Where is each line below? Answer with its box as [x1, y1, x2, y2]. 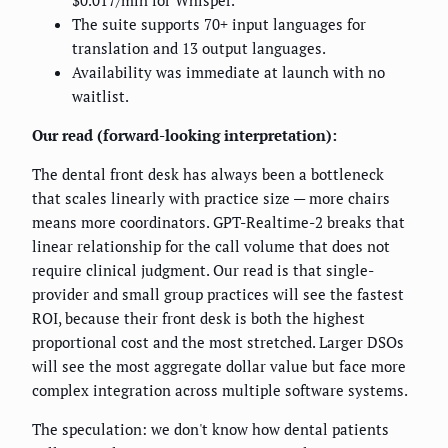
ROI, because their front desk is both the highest [32, 308, 365, 329]
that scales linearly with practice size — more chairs [32, 188, 390, 209]
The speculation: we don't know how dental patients [32, 419, 389, 440]
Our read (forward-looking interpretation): [32, 125, 337, 146]
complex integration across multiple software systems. [32, 380, 408, 401]
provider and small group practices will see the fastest [32, 284, 404, 305]
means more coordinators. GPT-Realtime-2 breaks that [32, 212, 405, 233]
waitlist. [72, 86, 129, 107]
